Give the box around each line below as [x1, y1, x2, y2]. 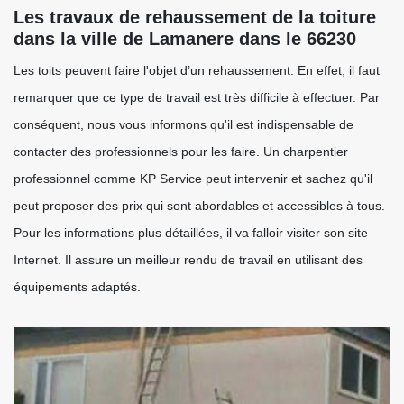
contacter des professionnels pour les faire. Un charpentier [14, 144, 348, 159]
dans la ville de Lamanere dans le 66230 [14, 29, 356, 49]
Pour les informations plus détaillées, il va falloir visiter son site [14, 225, 368, 240]
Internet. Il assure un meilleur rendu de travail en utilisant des [14, 252, 363, 267]
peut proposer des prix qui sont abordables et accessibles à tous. [14, 198, 385, 213]
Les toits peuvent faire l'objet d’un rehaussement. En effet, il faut [14, 63, 380, 78]
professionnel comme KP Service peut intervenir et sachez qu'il [14, 171, 372, 186]
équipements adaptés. [14, 280, 141, 294]
